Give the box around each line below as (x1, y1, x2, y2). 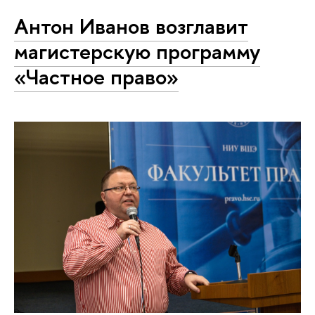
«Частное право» (14, 61, 179, 91)
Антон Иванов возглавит (14, 11, 248, 41)
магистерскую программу (14, 36, 260, 66)
